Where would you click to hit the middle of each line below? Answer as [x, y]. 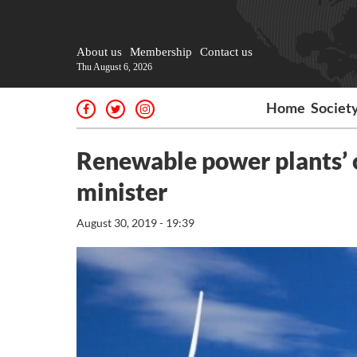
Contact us [226, 52]
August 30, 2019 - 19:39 [135, 223]
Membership [161, 52]
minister [122, 191]
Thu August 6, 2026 [114, 67]
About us [99, 52]
